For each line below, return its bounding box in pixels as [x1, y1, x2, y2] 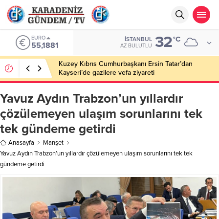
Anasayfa [8, 138, 34, 147]
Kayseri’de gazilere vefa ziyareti [59, 68, 154, 77]
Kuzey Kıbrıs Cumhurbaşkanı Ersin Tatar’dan [59, 59, 193, 68]
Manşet [43, 138, 64, 147]
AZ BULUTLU [120, 42, 152, 49]
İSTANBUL [125, 35, 152, 43]
